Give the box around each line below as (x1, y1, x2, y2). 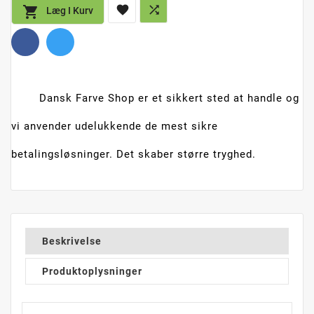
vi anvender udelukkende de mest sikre (11, 120, 218, 133)
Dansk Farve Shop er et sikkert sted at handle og (39, 92, 299, 105)
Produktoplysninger (42, 266, 142, 278)
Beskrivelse (42, 235, 102, 247)
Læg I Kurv (46, 5, 93, 17)
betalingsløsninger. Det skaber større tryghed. (11, 148, 256, 161)
